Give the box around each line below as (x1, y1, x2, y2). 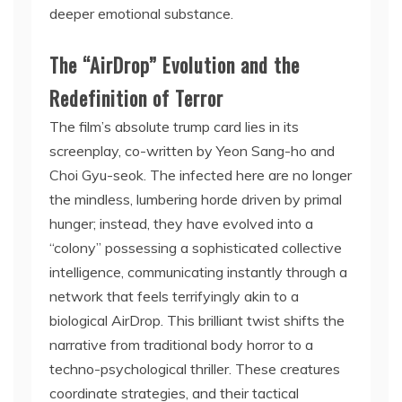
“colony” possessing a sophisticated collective (49, 239, 342, 257)
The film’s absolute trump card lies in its (49, 118, 299, 135)
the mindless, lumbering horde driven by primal (49, 190, 342, 208)
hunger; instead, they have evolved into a (49, 214, 313, 232)
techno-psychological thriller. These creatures (49, 360, 340, 378)
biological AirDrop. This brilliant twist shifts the (49, 311, 345, 329)
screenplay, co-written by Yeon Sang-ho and (49, 142, 335, 160)
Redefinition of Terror (49, 83, 223, 112)
